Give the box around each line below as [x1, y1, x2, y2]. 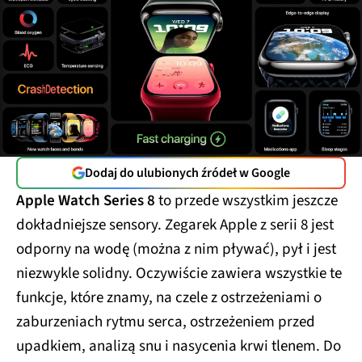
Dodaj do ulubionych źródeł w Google [85, 164, 290, 183]
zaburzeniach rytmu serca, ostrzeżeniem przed [16, 311, 315, 334]
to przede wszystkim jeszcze [155, 190, 338, 213]
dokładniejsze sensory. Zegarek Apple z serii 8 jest [16, 214, 334, 237]
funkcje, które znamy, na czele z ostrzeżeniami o [16, 287, 322, 309]
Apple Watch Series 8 [16, 190, 155, 213]
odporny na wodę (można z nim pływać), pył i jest [16, 238, 336, 261]
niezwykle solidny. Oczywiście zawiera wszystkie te [16, 263, 342, 285]
